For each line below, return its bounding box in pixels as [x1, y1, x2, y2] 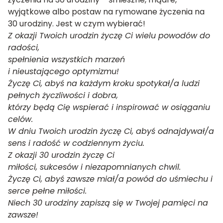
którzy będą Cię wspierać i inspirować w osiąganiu [8, 102, 210, 113]
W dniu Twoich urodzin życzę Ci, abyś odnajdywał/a [8, 125, 214, 137]
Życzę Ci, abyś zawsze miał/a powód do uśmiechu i [8, 173, 213, 185]
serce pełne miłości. [8, 185, 87, 197]
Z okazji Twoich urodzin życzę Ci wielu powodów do [8, 30, 210, 41]
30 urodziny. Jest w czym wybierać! [8, 18, 145, 29]
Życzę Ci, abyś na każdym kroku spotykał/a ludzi [8, 78, 200, 89]
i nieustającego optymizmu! [8, 66, 119, 77]
